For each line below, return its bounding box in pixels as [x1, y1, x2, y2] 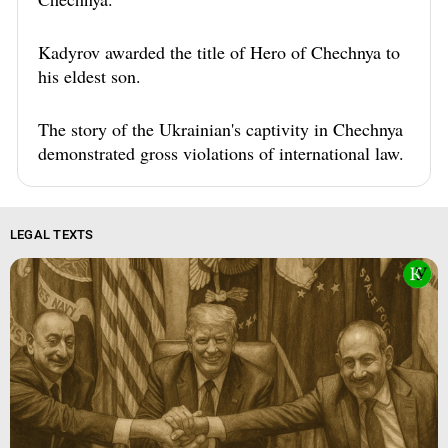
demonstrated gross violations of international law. [38, 141, 404, 166]
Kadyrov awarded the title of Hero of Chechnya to [38, 40, 400, 65]
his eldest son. [38, 64, 141, 89]
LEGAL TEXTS [9, 227, 94, 243]
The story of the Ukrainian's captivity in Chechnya [38, 117, 403, 142]
